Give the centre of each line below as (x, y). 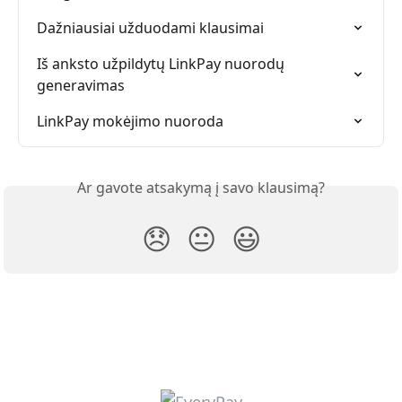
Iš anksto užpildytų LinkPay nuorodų (162, 64)
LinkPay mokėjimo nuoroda (130, 121)
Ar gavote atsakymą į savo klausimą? (201, 188)
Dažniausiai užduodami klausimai (150, 28)
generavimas (81, 85)
